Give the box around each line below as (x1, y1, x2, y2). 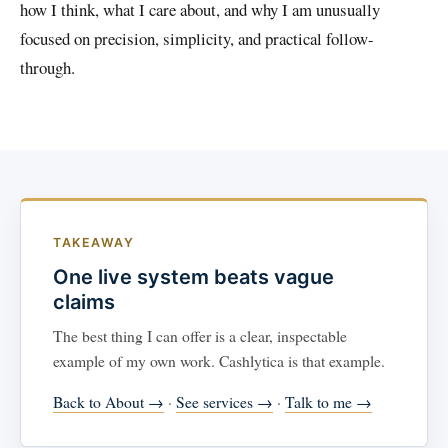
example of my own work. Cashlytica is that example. (53, 350, 385, 371)
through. (20, 56, 75, 79)
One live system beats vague (53, 265, 334, 289)
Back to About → (53, 391, 164, 412)
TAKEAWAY (53, 235, 134, 250)
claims (53, 290, 115, 314)
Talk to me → (285, 391, 372, 412)
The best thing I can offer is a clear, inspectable (53, 325, 347, 346)
